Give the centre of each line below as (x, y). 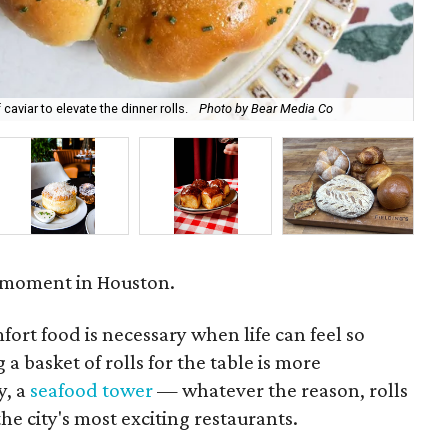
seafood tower (92, 390)
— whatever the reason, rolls (281, 390)
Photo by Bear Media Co (266, 109)
